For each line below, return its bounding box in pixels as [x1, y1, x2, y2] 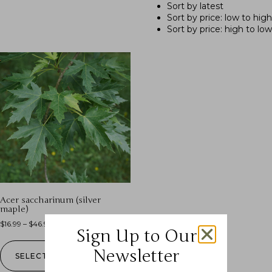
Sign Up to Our [75, 226, 197, 246]
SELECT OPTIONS [15, 251, 90, 261]
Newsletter [93, 246, 179, 267]
